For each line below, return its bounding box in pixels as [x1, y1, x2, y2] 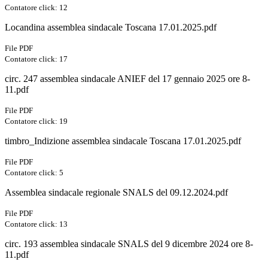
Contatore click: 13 [5, 220, 68, 229]
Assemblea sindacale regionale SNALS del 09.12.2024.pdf [5, 187, 228, 198]
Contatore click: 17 [5, 54, 68, 64]
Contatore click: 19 [5, 117, 68, 126]
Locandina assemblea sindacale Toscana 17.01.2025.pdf [5, 22, 217, 33]
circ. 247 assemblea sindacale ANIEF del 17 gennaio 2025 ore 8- [5, 74, 250, 84]
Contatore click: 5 [5, 168, 63, 178]
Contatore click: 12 [5, 3, 68, 13]
